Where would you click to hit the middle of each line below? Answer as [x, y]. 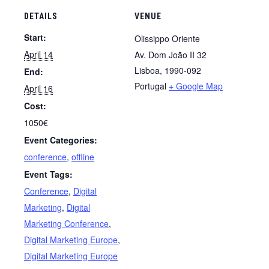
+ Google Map [196, 86]
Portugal [150, 86]
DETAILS [41, 16]
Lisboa [147, 70]
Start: [35, 37]
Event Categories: [61, 140]
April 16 [38, 88]
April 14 [38, 54]
